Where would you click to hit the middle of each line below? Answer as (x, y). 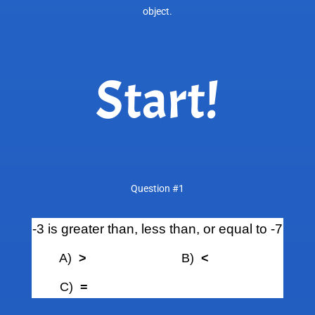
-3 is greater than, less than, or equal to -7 (157, 229)
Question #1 (157, 189)
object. (157, 12)
